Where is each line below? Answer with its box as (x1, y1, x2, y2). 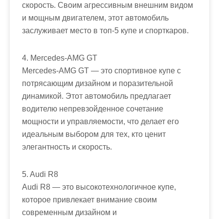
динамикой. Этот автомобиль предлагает (22, 91, 171, 100)
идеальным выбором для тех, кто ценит (22, 130, 166, 138)
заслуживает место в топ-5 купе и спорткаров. (22, 26, 189, 35)
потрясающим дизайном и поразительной (22, 79, 173, 88)
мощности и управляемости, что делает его (22, 117, 179, 126)
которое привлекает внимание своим (22, 195, 157, 204)
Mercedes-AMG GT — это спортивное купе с (22, 66, 181, 75)
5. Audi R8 (22, 170, 58, 178)
